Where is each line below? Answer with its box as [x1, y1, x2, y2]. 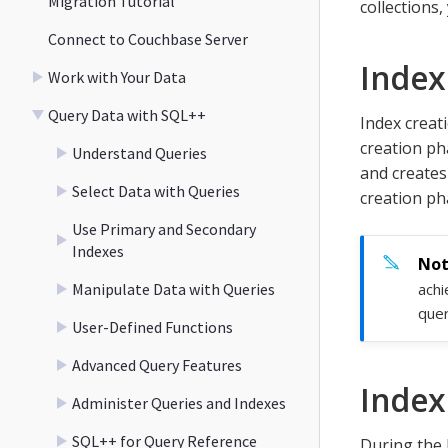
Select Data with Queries [72, 180, 240, 201]
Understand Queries [72, 142, 207, 163]
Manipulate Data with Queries [72, 278, 275, 299]
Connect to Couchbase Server [48, 28, 248, 49]
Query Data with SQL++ [48, 104, 206, 125]
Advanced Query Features [72, 354, 242, 375]
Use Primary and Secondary [72, 218, 256, 239]
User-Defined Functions [72, 316, 233, 337]
